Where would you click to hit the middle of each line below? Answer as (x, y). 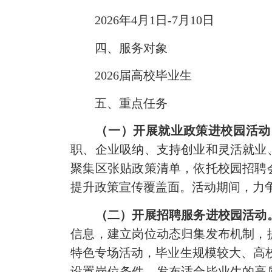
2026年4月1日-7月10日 (143, 20)
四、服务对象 (119, 48)
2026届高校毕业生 (131, 76)
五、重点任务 (119, 103)
